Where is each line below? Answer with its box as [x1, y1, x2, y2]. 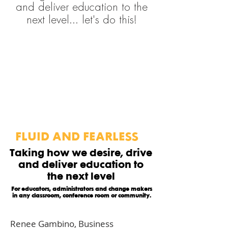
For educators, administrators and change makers [11, 185, 152, 192]
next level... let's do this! [26, 15, 137, 25]
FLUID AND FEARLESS [15, 129, 147, 143]
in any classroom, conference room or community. [12, 192, 151, 199]
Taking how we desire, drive [10, 146, 152, 159]
